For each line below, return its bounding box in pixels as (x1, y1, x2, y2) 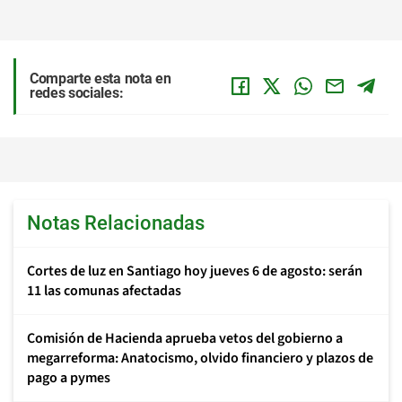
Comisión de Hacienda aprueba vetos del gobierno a (27, 328, 343, 348)
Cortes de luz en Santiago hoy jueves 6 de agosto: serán (27, 261, 363, 281)
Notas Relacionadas (27, 212, 205, 234)
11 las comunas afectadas (27, 281, 181, 301)
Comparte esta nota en (30, 70, 171, 87)
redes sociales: (30, 84, 124, 101)
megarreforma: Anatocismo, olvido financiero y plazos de (27, 348, 373, 368)
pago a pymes (27, 368, 110, 388)
